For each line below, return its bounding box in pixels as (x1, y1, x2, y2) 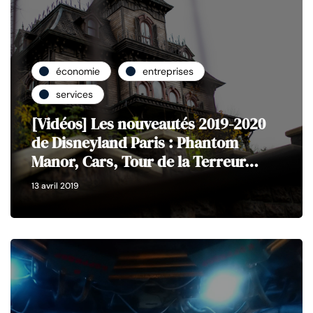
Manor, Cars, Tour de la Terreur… (31, 151, 259, 173)
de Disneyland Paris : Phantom (31, 132, 238, 154)
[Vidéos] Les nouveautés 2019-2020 (31, 113, 265, 135)
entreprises (143, 64, 194, 78)
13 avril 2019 (31, 180, 79, 192)
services (56, 87, 93, 101)
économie (56, 64, 100, 78)
